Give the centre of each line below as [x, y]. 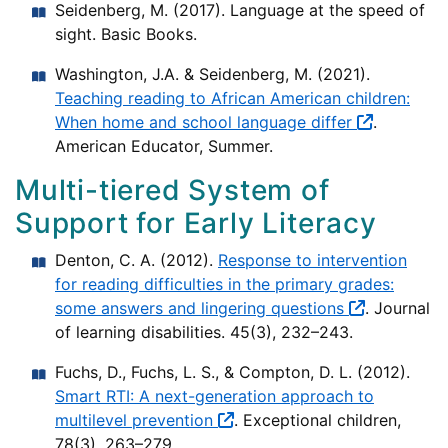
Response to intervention [312, 260]
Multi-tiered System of [172, 190]
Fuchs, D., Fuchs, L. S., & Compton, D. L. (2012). [232, 372]
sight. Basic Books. [126, 34]
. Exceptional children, [317, 420]
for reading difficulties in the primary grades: [224, 284]
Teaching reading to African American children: [232, 98]
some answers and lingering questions [202, 308]
